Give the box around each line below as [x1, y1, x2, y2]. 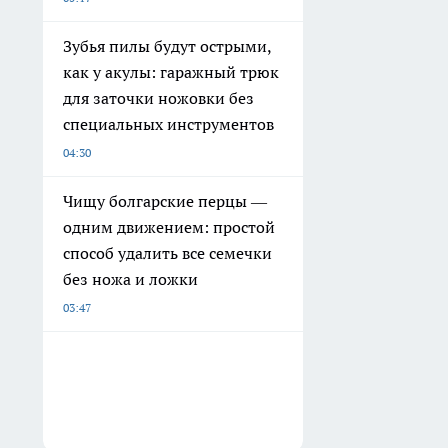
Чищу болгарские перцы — [63, 190, 267, 211]
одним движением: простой [63, 216, 275, 237]
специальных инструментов [63, 113, 274, 134]
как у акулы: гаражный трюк [63, 61, 279, 82]
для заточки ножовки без [63, 87, 254, 108]
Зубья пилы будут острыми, [63, 35, 272, 56]
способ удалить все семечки [63, 242, 272, 263]
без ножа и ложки [63, 268, 198, 289]
